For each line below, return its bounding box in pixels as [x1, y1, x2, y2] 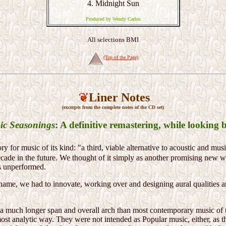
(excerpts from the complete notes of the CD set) [62, 104, 164, 110]
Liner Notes [89, 91, 150, 104]
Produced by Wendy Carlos [85, 16, 141, 22]
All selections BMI [87, 36, 139, 43]
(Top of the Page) [103, 54, 138, 60]
